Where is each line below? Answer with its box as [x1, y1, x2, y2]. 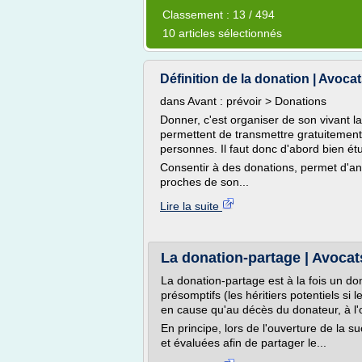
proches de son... [160, 175, 249, 188]
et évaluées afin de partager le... [161, 336, 326, 349]
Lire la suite [160, 200, 222, 213]
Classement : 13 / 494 [162, 8, 275, 21]
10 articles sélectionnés [162, 27, 282, 40]
